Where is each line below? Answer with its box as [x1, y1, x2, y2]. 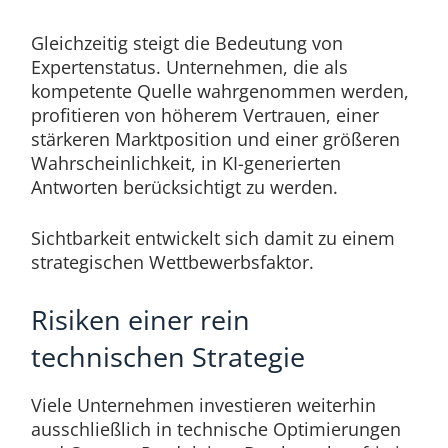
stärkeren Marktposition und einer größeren [30, 126, 400, 151]
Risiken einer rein [30, 300, 250, 338]
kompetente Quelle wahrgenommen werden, [30, 78, 409, 103]
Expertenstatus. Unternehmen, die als [30, 54, 348, 79]
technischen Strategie [30, 337, 305, 375]
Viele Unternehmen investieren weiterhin [30, 392, 376, 417]
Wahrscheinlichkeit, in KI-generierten [30, 150, 341, 175]
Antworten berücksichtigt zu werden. [30, 174, 338, 199]
